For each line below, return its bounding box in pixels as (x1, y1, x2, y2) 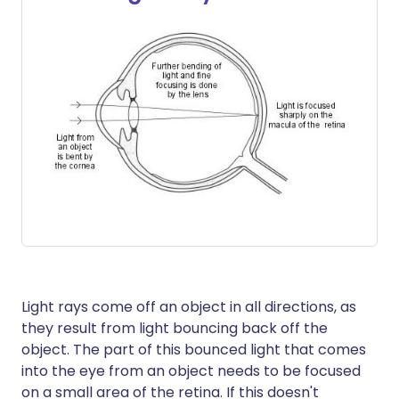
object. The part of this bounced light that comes (21, 339, 366, 361)
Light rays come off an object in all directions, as (21, 297, 356, 318)
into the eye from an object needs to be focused (21, 361, 361, 382)
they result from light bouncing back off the (21, 318, 328, 339)
